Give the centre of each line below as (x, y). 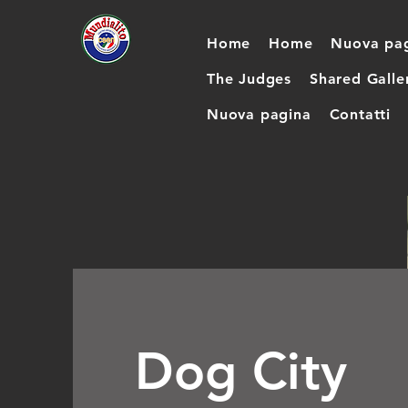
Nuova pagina (259, 114)
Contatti (360, 114)
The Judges (249, 79)
